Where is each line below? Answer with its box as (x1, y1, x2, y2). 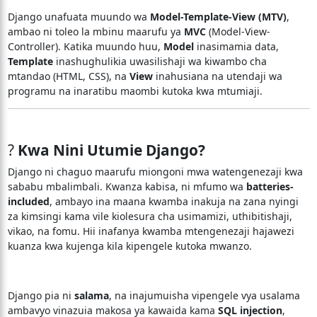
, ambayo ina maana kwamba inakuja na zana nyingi (49, 195, 299, 208)
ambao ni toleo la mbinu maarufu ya (7, 25, 184, 38)
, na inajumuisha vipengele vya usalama (108, 289, 300, 302)
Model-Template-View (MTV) (149, 10, 287, 23)
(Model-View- (205, 25, 270, 38)
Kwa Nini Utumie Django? (17, 140, 205, 160)
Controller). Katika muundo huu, (7, 40, 163, 53)
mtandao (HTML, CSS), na (7, 69, 129, 83)
